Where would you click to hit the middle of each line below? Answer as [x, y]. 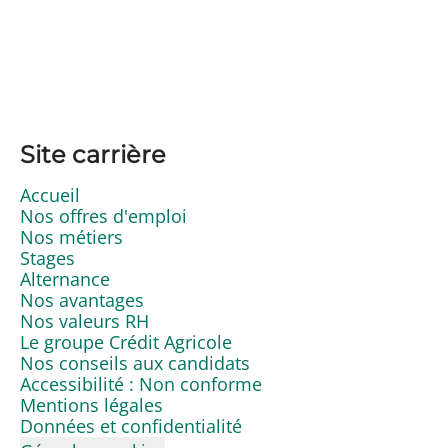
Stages [47, 257]
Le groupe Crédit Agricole [126, 341]
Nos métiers [71, 236]
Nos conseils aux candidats [135, 362]
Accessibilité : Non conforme [141, 383]
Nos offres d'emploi [103, 215]
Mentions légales [91, 404]
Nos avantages [82, 299]
